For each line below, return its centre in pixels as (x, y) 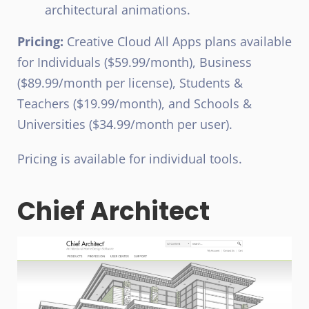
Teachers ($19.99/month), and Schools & (134, 104)
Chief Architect (113, 212)
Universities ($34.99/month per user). (125, 124)
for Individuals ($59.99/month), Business (134, 62)
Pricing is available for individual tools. (130, 159)
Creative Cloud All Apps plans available (178, 42)
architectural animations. (118, 10)
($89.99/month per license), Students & (130, 83)
